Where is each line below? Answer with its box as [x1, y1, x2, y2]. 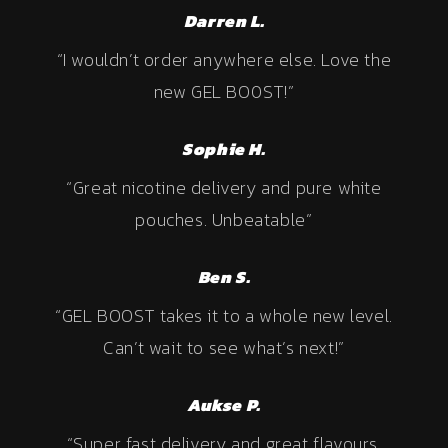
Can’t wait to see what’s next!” [103, 333, 345, 361]
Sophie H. [182, 135, 266, 162]
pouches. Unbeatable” [135, 205, 313, 233]
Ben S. [197, 263, 251, 290]
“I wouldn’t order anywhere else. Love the [56, 45, 392, 73]
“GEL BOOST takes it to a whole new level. [55, 301, 393, 329]
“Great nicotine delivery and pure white [66, 173, 382, 201]
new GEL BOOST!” [153, 77, 295, 105]
